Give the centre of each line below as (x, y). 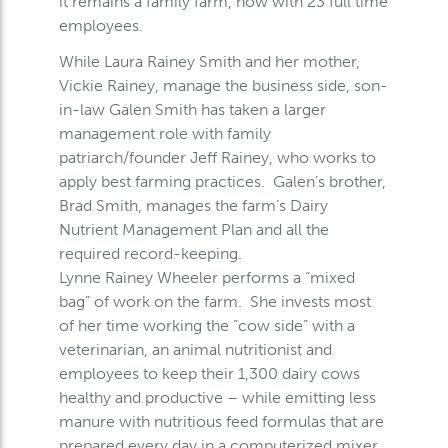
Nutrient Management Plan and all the (193, 229)
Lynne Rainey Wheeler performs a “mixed (206, 277)
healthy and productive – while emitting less (217, 397)
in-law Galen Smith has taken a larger (192, 109)
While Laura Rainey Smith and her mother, (209, 61)
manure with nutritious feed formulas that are (221, 421)
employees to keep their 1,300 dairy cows (209, 373)
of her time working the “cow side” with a (206, 325)
